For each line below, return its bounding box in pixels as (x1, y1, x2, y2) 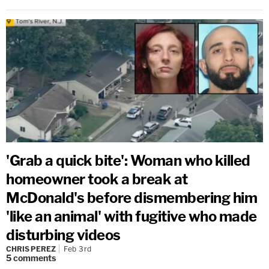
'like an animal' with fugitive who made (6, 207, 257, 225)
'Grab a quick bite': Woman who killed (6, 151, 250, 169)
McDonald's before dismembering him (6, 189, 257, 207)
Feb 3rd (64, 244, 92, 253)
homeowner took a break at (6, 170, 188, 188)
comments (13, 252, 56, 263)
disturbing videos (6, 226, 121, 244)
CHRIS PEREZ (6, 244, 56, 253)
